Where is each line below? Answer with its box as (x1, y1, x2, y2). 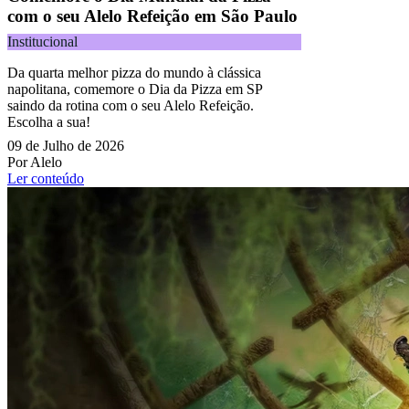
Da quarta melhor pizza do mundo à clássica (7, 64, 261, 80)
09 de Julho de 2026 (7, 137, 124, 153)
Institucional (7, 33, 78, 49)
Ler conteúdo (7, 170, 84, 186)
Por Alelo (7, 153, 62, 170)
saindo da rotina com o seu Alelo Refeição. (7, 97, 254, 113)
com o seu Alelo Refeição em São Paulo (7, 5, 298, 26)
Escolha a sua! (7, 113, 90, 130)
